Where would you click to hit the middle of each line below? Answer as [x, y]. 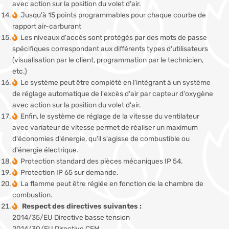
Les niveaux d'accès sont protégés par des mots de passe [114, 38]
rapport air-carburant [47, 26]
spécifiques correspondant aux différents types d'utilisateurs [110, 49]
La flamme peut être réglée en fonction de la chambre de [112, 184]
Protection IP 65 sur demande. [69, 173]
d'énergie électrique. [45, 150]
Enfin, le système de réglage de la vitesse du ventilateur [110, 116]
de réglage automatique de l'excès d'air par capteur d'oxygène [113, 94]
